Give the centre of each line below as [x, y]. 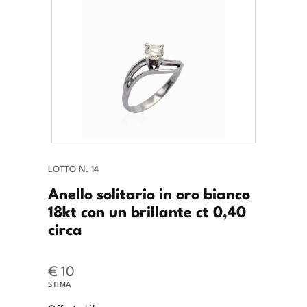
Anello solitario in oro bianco [149, 193]
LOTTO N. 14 [73, 169]
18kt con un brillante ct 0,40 [147, 211]
